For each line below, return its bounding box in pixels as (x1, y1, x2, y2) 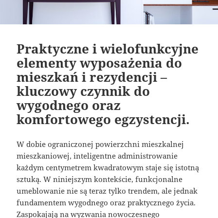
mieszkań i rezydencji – (17, 68, 167, 86)
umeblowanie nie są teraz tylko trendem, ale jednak (17, 185, 198, 196)
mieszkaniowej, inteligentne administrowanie (17, 150, 178, 161)
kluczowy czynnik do (17, 82, 150, 100)
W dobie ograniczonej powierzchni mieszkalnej (17, 139, 184, 149)
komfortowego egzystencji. (17, 110, 190, 128)
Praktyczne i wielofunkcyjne (17, 39, 199, 57)
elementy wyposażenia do (17, 54, 182, 72)
